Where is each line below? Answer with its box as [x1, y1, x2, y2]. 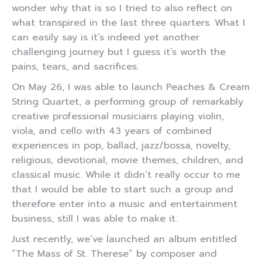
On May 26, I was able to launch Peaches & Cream [12, 80, 250, 94]
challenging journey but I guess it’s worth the [12, 45, 226, 59]
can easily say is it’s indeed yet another [12, 30, 199, 44]
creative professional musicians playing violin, [12, 109, 224, 123]
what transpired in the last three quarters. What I [12, 16, 245, 30]
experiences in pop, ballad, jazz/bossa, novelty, [12, 139, 230, 153]
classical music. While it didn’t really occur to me [12, 168, 240, 182]
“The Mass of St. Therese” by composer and [12, 247, 217, 261]
